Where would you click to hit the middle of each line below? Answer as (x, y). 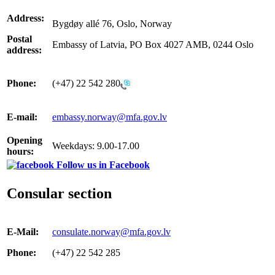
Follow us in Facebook (102, 165)
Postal (19, 39)
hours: (20, 151)
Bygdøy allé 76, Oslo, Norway (112, 23)
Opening (25, 140)
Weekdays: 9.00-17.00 (96, 145)
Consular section (59, 193)
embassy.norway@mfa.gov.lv (110, 117)
